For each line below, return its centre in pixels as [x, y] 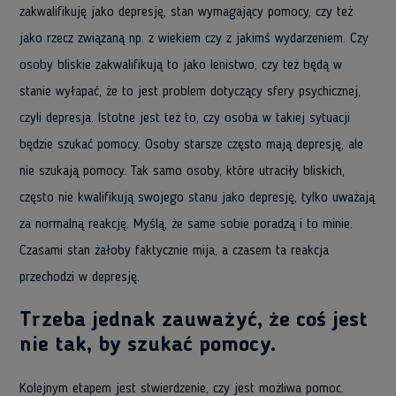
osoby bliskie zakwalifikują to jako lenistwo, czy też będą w [181, 65]
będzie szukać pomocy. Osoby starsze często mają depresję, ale [191, 145]
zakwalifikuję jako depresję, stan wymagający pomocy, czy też [186, 12]
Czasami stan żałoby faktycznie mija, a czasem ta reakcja [174, 251]
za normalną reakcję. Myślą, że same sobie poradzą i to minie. [186, 225]
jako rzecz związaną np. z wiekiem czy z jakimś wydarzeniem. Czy [194, 39]
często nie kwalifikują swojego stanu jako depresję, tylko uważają [197, 198]
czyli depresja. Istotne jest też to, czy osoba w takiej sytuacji [185, 118]
